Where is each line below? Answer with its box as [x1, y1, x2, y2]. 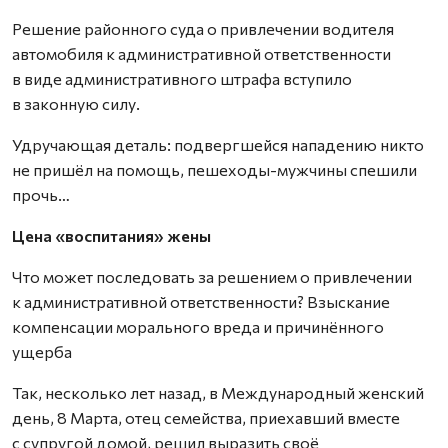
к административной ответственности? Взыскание [12, 292, 390, 311]
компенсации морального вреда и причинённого [12, 317, 384, 336]
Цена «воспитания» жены [12, 226, 211, 245]
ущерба [12, 342, 72, 361]
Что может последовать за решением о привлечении [12, 267, 412, 286]
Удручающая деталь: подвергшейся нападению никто [12, 135, 424, 154]
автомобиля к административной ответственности [12, 44, 391, 63]
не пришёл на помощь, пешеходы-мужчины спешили [12, 160, 417, 179]
